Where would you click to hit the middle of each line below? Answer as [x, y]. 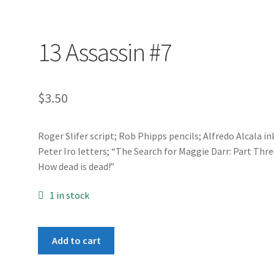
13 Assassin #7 [105, 52]
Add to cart [76, 240]
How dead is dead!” [76, 166]
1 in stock [69, 195]
